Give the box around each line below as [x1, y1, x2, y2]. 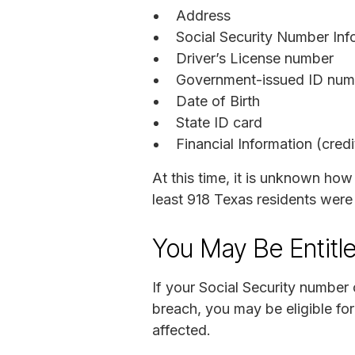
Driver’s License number [176, 49, 334, 67]
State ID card [176, 113, 262, 131]
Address [176, 6, 231, 24]
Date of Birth [176, 92, 260, 109]
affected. [152, 321, 211, 338]
